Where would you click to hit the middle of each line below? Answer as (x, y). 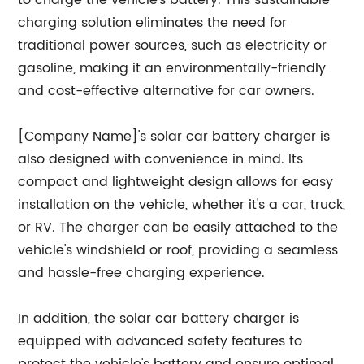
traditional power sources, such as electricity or (173, 45)
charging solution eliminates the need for (153, 23)
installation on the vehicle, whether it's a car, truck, (182, 205)
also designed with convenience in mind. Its (161, 159)
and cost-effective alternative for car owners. (167, 91)
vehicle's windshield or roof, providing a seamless (178, 250)
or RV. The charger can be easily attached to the (178, 227)
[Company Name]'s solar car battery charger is (174, 136)
